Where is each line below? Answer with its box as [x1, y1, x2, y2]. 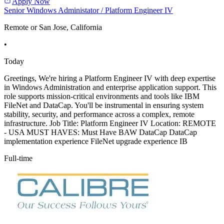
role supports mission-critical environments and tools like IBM [4, 92, 199, 101]
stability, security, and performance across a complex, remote [4, 110, 194, 119]
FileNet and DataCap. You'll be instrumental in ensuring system [4, 101, 203, 110]
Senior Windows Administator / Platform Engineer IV [4, 6, 173, 15]
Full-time [4, 154, 32, 163]
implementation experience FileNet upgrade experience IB [4, 137, 187, 146]
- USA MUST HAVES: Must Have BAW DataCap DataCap [4, 128, 197, 137]
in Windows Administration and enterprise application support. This [4, 83, 216, 92]
